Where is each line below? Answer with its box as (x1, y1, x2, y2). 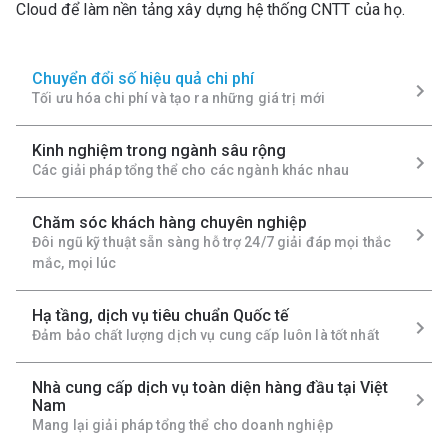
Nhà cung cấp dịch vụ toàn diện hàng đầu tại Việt (32, 378, 388, 397)
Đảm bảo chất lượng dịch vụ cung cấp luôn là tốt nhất (32, 327, 379, 343)
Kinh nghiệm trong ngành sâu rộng (32, 141, 286, 160)
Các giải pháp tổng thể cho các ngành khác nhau (32, 162, 350, 178)
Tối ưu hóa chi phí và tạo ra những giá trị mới (32, 90, 326, 106)
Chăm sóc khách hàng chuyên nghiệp (32, 213, 307, 232)
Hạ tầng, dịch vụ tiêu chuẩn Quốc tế (32, 306, 289, 325)
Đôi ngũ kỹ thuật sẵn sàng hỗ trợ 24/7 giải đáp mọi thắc (32, 234, 392, 250)
